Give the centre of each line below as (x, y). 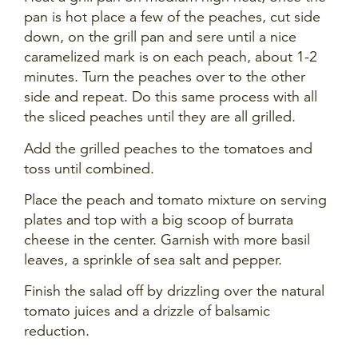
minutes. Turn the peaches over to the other (165, 77)
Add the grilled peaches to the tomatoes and (168, 148)
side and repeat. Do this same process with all (171, 97)
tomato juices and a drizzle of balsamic (147, 311)
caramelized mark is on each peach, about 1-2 (171, 57)
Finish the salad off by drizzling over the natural (174, 291)
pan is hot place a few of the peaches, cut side (172, 17)
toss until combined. (91, 168)
